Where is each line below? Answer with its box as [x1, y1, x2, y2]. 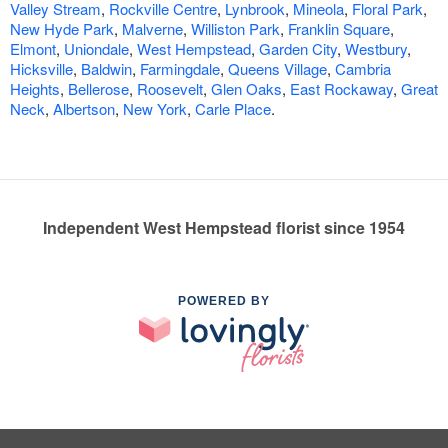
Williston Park [191, 18, 280, 40]
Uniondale [64, 38, 129, 60]
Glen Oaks [211, 78, 282, 100]
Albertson [53, 98, 115, 120]
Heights [10, 78, 60, 100]
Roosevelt [137, 78, 203, 100]
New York [123, 98, 187, 120]
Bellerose [68, 78, 129, 100]
